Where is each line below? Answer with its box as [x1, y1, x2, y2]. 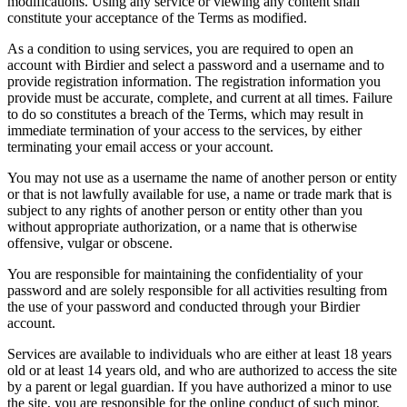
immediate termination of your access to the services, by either [7, 122, 362, 138]
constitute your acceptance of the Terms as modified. [7, 9, 307, 25]
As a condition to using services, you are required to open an [7, 40, 353, 56]
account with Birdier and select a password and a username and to [7, 56, 384, 73]
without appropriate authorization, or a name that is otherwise [7, 218, 357, 234]
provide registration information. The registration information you [7, 73, 381, 89]
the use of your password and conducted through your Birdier [7, 298, 360, 314]
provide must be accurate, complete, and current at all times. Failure [7, 89, 392, 105]
